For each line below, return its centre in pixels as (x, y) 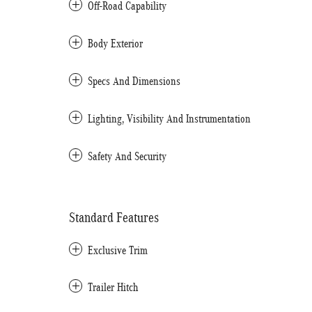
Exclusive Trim (118, 250)
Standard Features (114, 217)
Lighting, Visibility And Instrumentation (169, 119)
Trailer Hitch (113, 287)
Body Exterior (115, 44)
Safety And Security (127, 156)
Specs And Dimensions (134, 81)
